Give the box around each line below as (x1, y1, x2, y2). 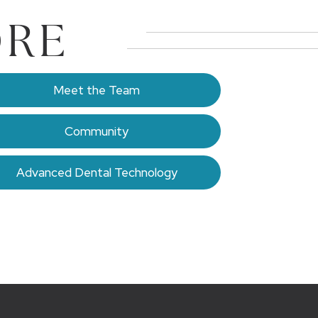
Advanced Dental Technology (16, 165, 177, 180)
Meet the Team (53, 82, 140, 98)
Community (65, 124, 128, 139)
